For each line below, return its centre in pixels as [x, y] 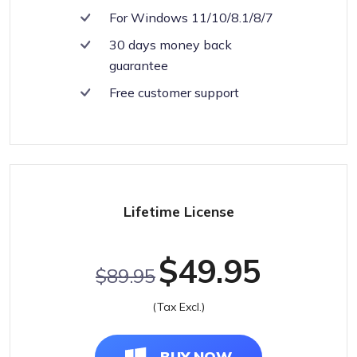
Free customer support [174, 92]
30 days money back [171, 45]
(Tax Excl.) [178, 307]
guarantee [139, 65]
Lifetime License [178, 212]
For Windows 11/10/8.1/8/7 [191, 18]
